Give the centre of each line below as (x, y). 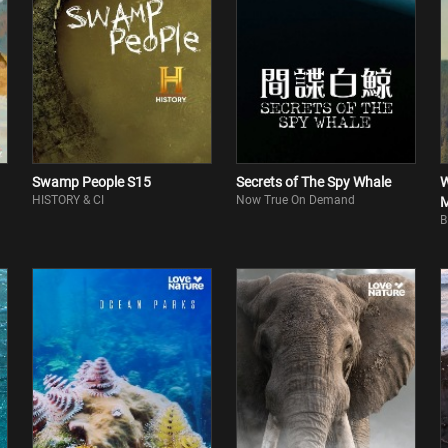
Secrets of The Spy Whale (313, 182)
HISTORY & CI (68, 200)
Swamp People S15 (91, 182)
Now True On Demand (295, 200)
